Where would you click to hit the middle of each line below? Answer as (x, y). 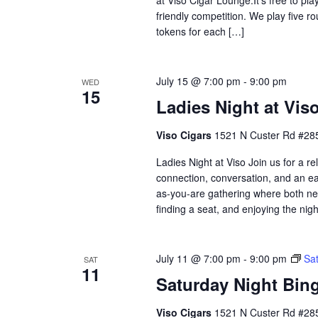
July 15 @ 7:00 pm (198, 81)
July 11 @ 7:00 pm (198, 258)
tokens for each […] (200, 31)
